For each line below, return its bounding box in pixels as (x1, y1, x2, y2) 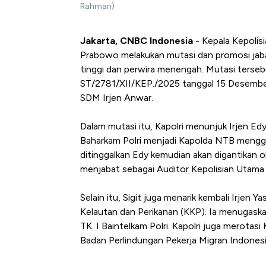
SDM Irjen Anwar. (80, 92, 153, 104)
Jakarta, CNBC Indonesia (80, 35, 193, 47)
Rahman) (80, 1, 115, 12)
